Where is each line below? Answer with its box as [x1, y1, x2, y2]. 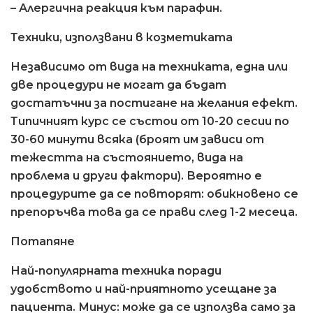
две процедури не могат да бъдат [10, 78, 226, 92]
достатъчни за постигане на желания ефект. [10, 96, 298, 110]
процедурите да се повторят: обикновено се [10, 187, 298, 201]
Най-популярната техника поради [10, 263, 221, 277]
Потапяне [10, 234, 75, 248]
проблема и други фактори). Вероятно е [10, 168, 262, 182]
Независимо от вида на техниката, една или [10, 59, 288, 73]
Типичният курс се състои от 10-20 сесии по [10, 114, 289, 128]
